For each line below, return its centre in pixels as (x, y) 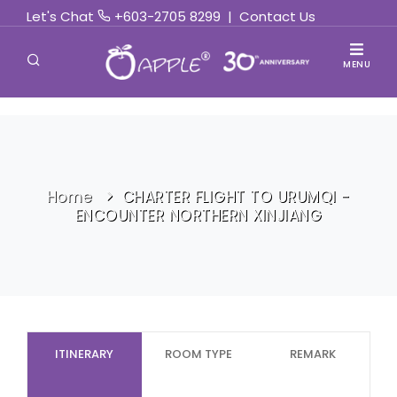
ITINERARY (85, 354)
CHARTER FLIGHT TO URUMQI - (236, 197)
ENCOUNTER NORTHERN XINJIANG (198, 215)
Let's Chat (62, 16)
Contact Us (277, 16)
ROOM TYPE (198, 354)
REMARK (312, 354)
